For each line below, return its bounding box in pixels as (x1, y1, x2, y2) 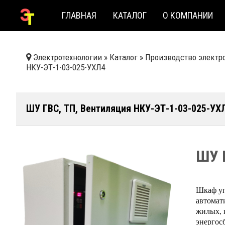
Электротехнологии (33, 52, 102, 62)
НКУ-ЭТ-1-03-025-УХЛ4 (26, 62, 105, 72)
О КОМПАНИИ (162, 10, 213, 21)
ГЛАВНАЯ (62, 10, 97, 21)
